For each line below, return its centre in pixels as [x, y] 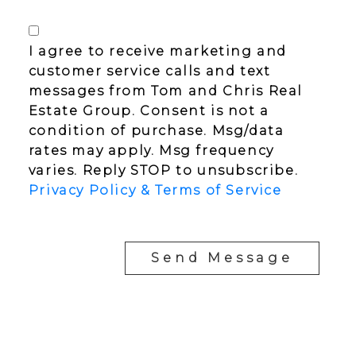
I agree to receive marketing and [158, 52]
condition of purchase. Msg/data [156, 131]
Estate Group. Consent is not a [149, 111]
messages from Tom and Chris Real [166, 91]
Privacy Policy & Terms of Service [155, 191]
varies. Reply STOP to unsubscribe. [163, 171]
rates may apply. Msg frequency [151, 151]
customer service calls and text [149, 72]
